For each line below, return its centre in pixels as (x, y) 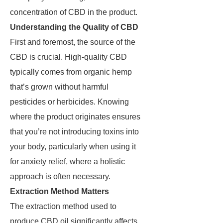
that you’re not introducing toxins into (74, 132)
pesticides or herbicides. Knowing (69, 102)
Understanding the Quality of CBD (74, 27)
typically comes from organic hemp (71, 72)
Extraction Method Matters (59, 191)
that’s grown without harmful (59, 87)
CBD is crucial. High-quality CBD (68, 57)
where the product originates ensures (75, 117)
